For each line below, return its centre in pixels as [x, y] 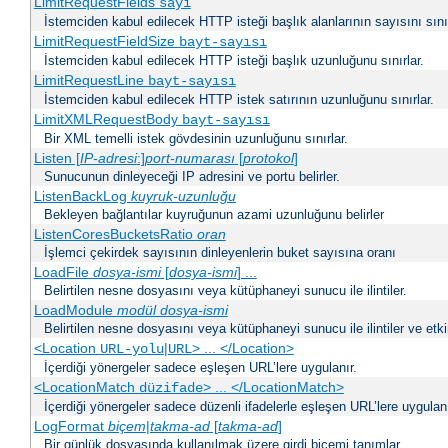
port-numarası [189, 158]
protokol [268, 158]
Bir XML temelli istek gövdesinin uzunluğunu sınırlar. [196, 139]
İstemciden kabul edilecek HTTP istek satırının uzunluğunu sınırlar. [239, 100]
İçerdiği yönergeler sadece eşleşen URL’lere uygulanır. [200, 368]
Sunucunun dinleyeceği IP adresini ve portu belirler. [192, 177]
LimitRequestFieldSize [106, 41]
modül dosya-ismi [172, 310]
